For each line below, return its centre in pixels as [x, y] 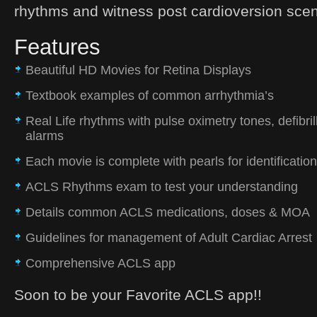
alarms [45, 136]
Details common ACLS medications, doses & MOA [168, 212]
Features [57, 47]
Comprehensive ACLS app [100, 263]
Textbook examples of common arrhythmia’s [150, 96]
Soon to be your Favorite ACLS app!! [138, 295]
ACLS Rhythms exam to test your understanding [162, 187]
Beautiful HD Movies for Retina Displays [138, 70]
